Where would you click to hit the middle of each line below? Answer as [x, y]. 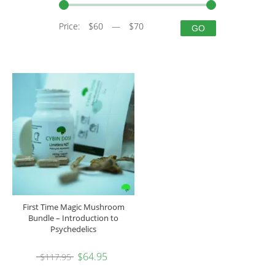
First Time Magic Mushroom [73, 207]
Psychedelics [73, 229]
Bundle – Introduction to [73, 218]
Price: [71, 26]
